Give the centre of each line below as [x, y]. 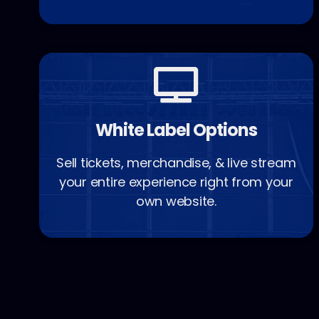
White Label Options [176, 130]
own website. [176, 202]
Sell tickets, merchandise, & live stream [176, 163]
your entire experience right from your [176, 182]
